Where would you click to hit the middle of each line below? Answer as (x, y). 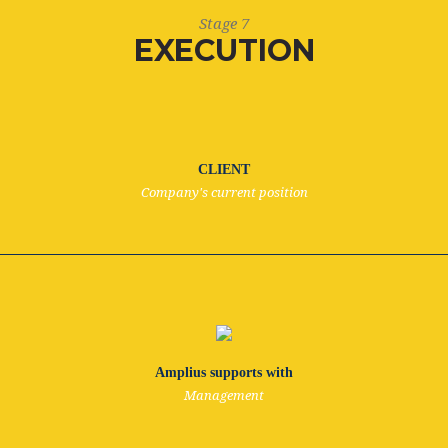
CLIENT (224, 169)
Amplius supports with (224, 372)
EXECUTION (224, 50)
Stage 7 (224, 24)
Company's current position (224, 192)
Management (224, 395)
